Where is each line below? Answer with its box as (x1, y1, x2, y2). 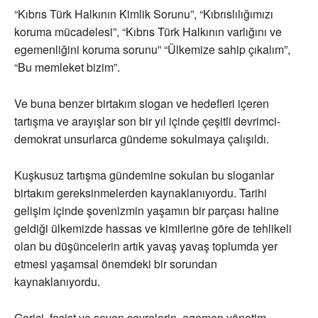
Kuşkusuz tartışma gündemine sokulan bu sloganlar (14, 167, 274, 184)
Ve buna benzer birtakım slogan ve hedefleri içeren (14, 95, 269, 112)
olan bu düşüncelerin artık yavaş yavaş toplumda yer (14, 238, 278, 255)
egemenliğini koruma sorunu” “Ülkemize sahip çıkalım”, (14, 41, 290, 58)
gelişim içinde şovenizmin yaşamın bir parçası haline (14, 202, 279, 219)
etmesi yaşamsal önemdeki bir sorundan (14, 256, 217, 273)
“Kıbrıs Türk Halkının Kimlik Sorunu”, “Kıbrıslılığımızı (14, 6, 273, 23)
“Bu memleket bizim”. (14, 59, 120, 76)
